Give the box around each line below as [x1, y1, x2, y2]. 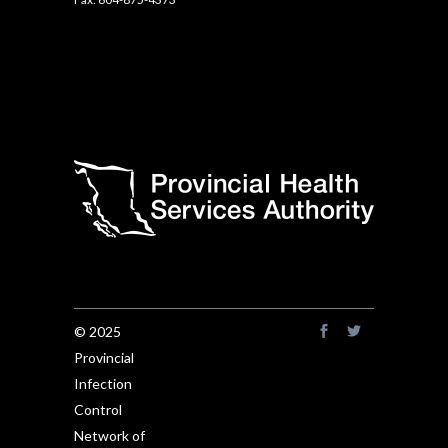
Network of [74, 427, 145, 444]
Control [74, 401, 122, 418]
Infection [74, 375, 132, 392]
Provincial [74, 349, 134, 366]
